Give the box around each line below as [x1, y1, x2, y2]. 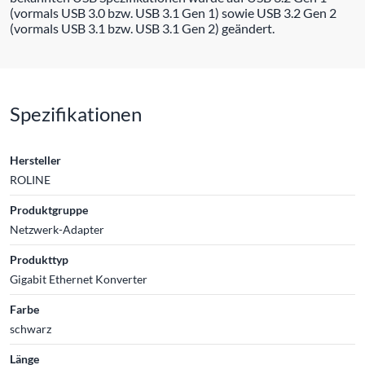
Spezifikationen [10, 101, 142, 125]
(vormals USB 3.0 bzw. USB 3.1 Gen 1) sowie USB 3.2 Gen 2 [10, 4, 336, 20]
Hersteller [10, 152, 61, 167]
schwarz [10, 321, 51, 336]
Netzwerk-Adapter [10, 222, 104, 236]
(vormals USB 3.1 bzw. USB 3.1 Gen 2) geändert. [10, 20, 275, 36]
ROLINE [10, 172, 51, 187]
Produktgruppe [10, 202, 88, 217]
